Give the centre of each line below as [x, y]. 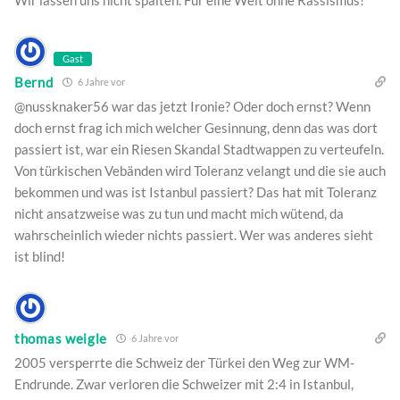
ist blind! [40, 257]
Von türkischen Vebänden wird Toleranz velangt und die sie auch [200, 171]
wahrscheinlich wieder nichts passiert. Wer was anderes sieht [194, 235]
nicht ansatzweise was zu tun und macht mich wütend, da [179, 214]
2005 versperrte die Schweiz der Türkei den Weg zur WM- [184, 363]
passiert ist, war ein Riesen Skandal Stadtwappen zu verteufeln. [199, 150]
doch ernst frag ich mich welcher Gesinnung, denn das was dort [196, 128]
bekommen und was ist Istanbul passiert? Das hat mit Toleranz [196, 192]
